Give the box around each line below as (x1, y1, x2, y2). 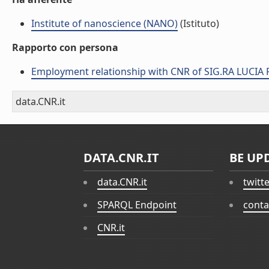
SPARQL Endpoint (97, 198, 177, 212)
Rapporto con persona (12, 41, 118, 54)
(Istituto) (178, 17, 219, 30)
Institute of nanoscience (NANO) (31, 17, 178, 30)
